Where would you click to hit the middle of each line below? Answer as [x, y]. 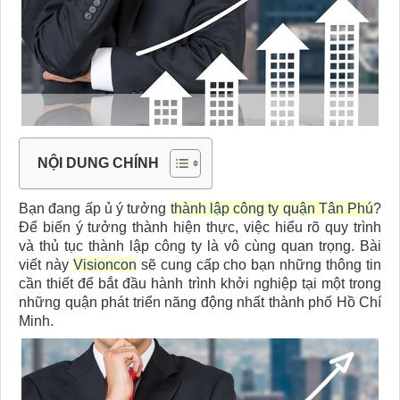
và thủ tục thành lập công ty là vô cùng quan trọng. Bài [200, 246]
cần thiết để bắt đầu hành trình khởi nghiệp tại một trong [200, 283]
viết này [46, 264]
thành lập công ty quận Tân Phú [271, 208]
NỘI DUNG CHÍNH [98, 162]
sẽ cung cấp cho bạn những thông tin [259, 264]
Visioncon [104, 264]
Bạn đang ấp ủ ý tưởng [95, 208]
